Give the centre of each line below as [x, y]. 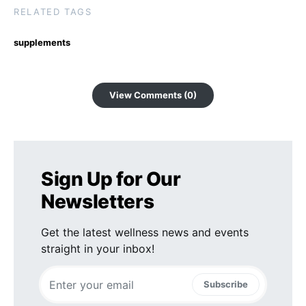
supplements [42, 43]
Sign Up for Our [111, 179]
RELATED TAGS [53, 12]
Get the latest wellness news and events [145, 233]
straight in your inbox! [98, 249]
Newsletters [98, 202]
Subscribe [226, 284]
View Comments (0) [153, 95]
